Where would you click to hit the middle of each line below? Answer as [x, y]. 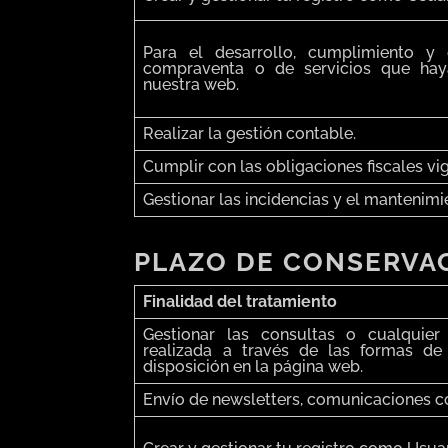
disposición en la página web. [253, 367]
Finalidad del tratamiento [240, 302]
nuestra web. [191, 85]
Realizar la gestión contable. [250, 134]
